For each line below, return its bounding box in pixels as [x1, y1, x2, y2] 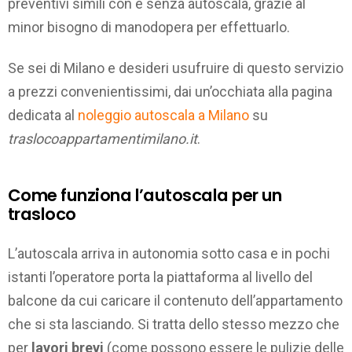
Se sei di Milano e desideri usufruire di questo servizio [8, 60, 343, 77]
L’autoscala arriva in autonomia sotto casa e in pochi [8, 244, 330, 262]
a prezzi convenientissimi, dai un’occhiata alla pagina [8, 83, 332, 101]
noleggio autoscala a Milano [78, 107, 249, 124]
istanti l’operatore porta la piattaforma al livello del [8, 268, 313, 285]
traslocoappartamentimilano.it [8, 130, 197, 148]
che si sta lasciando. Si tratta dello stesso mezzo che [8, 315, 339, 332]
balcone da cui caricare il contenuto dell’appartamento [8, 291, 343, 309]
